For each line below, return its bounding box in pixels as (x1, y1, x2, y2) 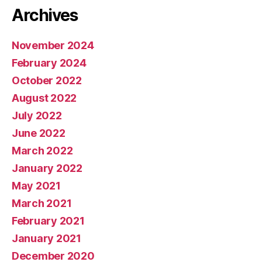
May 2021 (12, 180, 61, 192)
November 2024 (12, 39, 94, 51)
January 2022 (12, 162, 82, 174)
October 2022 (12, 74, 82, 87)
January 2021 (12, 232, 81, 244)
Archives (12, 5, 78, 25)
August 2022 (12, 92, 77, 104)
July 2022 (12, 109, 62, 122)
